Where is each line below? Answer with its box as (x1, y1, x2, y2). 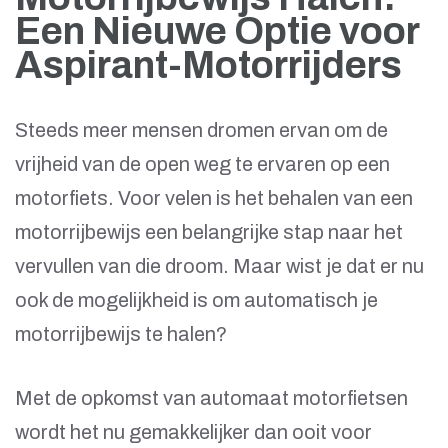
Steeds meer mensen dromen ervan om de (15, 119, 388, 142)
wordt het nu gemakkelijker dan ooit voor (15, 421, 372, 444)
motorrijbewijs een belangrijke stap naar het (15, 221, 403, 244)
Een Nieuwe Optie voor (15, 11, 419, 53)
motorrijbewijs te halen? (15, 323, 227, 346)
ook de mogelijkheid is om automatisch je (15, 289, 378, 312)
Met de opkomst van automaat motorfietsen (15, 387, 408, 410)
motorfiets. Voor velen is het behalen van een (15, 187, 413, 210)
